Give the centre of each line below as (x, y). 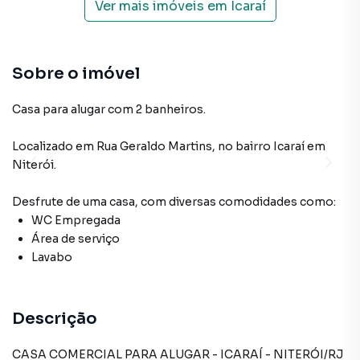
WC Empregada (76, 220)
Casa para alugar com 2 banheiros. (109, 109)
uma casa (109, 202)
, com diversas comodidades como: (235, 202)
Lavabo (52, 257)
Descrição (55, 319)
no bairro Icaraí (261, 146)
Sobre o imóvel (76, 74)
